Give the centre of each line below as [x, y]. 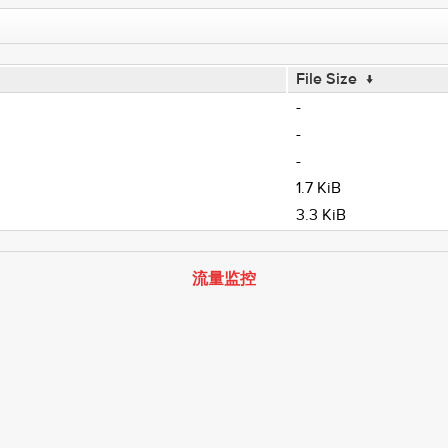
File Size [326, 79]
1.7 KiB [318, 188]
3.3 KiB [320, 215]
